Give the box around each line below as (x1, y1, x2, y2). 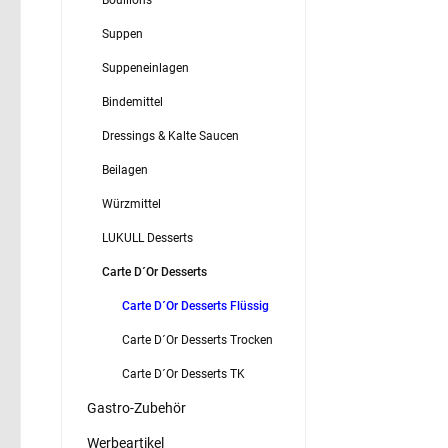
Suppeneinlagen (102, 60, 189, 75)
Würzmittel (102, 196, 161, 211)
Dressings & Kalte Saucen (102, 128, 239, 143)
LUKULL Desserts (102, 230, 193, 245)
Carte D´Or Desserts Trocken (122, 332, 273, 347)
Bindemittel (102, 94, 163, 109)
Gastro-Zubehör (87, 399, 186, 416)
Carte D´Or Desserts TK (122, 366, 245, 381)
